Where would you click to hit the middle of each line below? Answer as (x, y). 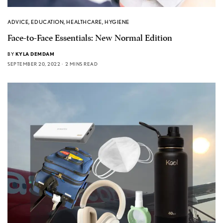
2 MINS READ (81, 63)
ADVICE (18, 22)
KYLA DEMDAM (35, 54)
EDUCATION (48, 22)
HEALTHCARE (84, 22)
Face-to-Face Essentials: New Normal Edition (90, 38)
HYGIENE (117, 22)
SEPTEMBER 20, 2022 (34, 63)
